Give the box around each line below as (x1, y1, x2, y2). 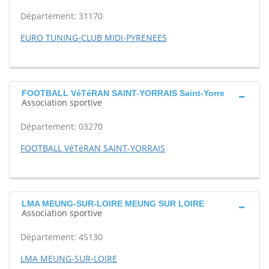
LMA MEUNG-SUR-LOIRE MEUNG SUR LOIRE (22, 199, 204, 208)
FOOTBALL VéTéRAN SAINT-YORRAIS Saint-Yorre (22, 88, 225, 98)
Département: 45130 (20, 231, 103, 243)
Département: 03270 (20, 121, 103, 132)
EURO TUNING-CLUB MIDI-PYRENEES (20, 32, 167, 43)
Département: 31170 (20, 10, 103, 22)
